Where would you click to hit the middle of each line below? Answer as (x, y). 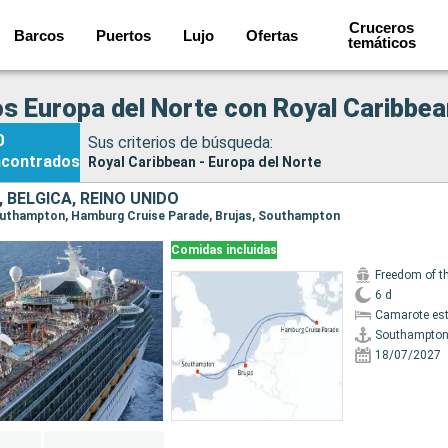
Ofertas (271, 35)
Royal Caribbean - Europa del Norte (204, 161)
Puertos (123, 35)
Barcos (38, 35)
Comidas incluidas (223, 250)
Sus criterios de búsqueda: (180, 142)
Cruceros (382, 27)
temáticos (381, 42)
